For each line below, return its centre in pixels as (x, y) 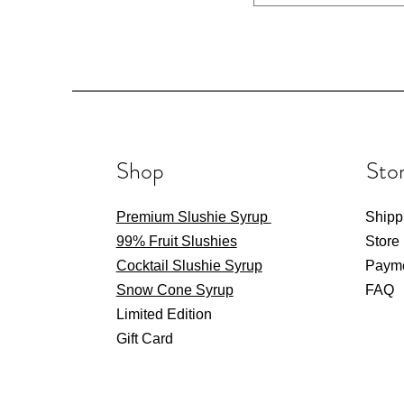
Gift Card (144, 339)
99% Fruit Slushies (176, 241)
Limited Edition (164, 314)
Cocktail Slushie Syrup (189, 266)
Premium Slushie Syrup (193, 217)
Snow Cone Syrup (174, 290)
